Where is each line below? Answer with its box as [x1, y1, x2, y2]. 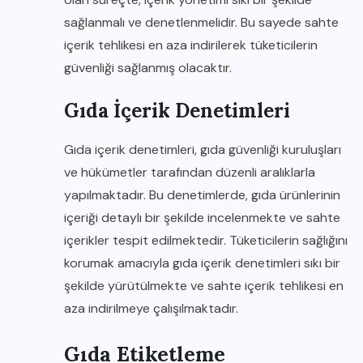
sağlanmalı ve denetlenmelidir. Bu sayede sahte [64, 14, 339, 31]
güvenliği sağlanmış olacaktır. [64, 59, 232, 76]
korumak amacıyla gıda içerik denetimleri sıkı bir [64, 254, 340, 271]
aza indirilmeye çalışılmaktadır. [64, 300, 238, 317]
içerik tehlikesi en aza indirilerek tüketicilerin [64, 36, 318, 53]
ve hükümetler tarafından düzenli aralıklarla [64, 164, 315, 181]
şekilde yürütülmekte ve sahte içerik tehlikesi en [64, 277, 344, 294]
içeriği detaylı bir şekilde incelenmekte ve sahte [64, 209, 340, 226]
